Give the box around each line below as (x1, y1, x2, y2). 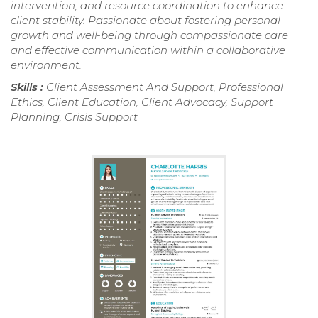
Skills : (11, 79, 46, 94)
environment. (11, 57, 82, 72)
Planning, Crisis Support (11, 109, 138, 124)
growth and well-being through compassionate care (11, 28, 288, 42)
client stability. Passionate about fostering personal (11, 13, 280, 27)
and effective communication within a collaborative (11, 43, 285, 57)
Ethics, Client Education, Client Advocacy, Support (11, 94, 273, 109)
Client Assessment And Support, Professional (46, 79, 283, 94)
